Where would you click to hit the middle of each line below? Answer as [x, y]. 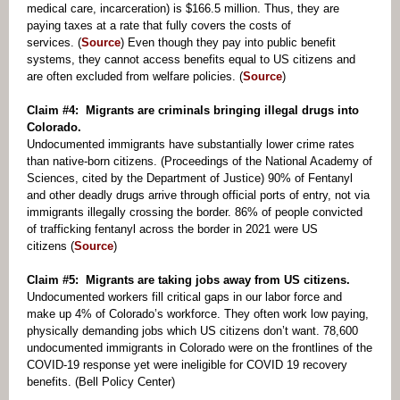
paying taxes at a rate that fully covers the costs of [159, 25]
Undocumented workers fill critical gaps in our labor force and [184, 297]
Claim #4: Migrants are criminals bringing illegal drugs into [193, 110]
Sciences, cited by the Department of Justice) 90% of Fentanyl [190, 178]
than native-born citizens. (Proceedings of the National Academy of [200, 161]
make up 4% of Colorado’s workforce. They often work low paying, [198, 314]
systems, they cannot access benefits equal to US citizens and [191, 59]
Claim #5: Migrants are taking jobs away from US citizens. [188, 280]
